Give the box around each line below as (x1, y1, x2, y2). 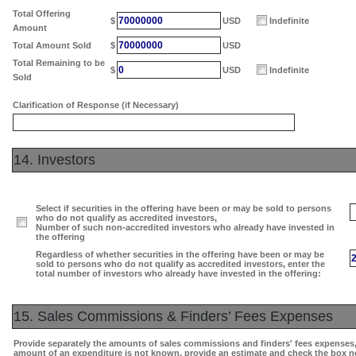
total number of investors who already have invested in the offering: (36, 268, 321, 278)
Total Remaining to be (13, 57, 105, 68)
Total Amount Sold (13, 40, 91, 50)
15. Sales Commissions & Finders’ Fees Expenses (14, 308, 333, 324)
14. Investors (14, 151, 95, 168)
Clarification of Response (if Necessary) (13, 99, 179, 110)
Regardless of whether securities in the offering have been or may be (36, 249, 324, 259)
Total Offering (13, 8, 71, 18)
